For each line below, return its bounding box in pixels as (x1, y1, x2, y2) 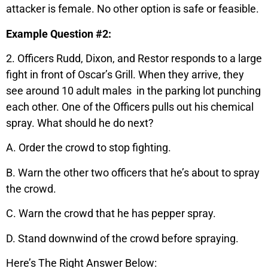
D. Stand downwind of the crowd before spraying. (6, 232, 239, 245)
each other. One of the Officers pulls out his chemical (6, 100, 254, 114)
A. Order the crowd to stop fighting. (6, 141, 171, 154)
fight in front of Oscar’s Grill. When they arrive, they (6, 68, 244, 81)
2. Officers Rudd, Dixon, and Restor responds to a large (6, 52, 262, 65)
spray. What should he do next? (6, 117, 154, 130)
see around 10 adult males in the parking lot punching (6, 84, 261, 98)
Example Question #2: (6, 27, 111, 40)
